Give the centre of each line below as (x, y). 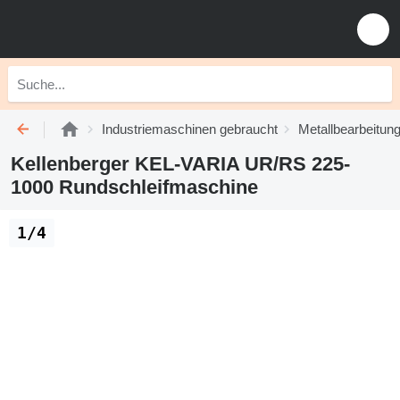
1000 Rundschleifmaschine (134, 187)
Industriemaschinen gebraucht (190, 129)
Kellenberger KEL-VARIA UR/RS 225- (180, 164)
